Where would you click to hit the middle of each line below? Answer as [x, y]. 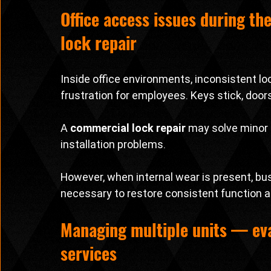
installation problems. [113, 145]
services [89, 253]
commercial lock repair [128, 128]
